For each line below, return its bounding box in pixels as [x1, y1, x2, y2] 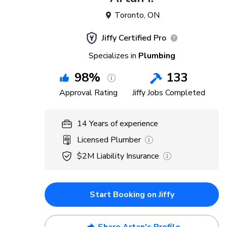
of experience [110, 118, 158, 129]
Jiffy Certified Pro [101, 32, 166, 44]
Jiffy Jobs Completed [132, 87, 205, 98]
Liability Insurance [96, 150, 159, 162]
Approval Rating [59, 87, 118, 98]
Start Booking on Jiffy [89, 189, 174, 200]
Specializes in [88, 50, 136, 61]
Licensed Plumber [77, 134, 141, 145]
